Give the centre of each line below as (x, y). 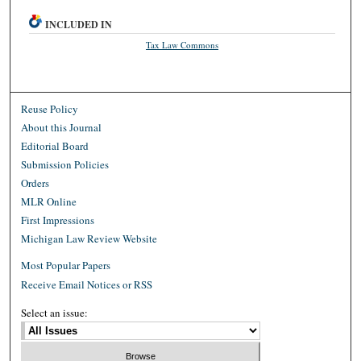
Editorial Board (55, 145)
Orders (35, 183)
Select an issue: (55, 312)
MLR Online (49, 201)
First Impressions (58, 220)
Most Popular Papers (66, 265)
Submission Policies (65, 164)
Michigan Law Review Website (89, 238)
